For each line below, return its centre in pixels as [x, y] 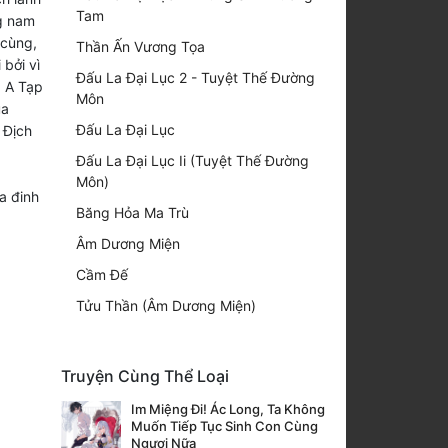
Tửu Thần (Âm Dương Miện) [166, 305]
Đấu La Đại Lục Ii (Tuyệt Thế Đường [192, 160]
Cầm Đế [102, 274]
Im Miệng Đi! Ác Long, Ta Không [228, 408]
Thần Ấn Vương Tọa [140, 46]
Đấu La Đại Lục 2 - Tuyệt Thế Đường [195, 77]
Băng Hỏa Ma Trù [132, 212]
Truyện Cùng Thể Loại [145, 375]
